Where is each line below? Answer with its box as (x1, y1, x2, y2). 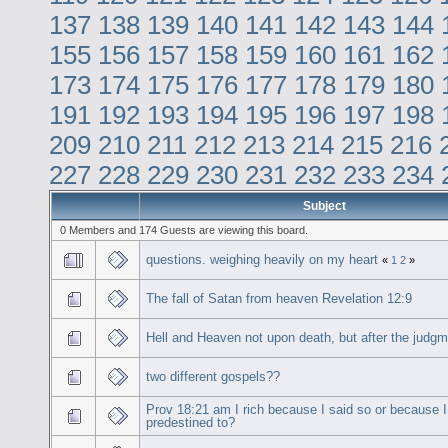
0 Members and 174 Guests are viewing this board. (59, 223, 308, 236)
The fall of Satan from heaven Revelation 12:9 (146, 290, 413, 306)
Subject (302, 198, 346, 212)
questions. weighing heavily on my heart (146, 251, 379, 267)
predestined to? (146, 414, 236, 430)
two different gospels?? (146, 368, 281, 384)
